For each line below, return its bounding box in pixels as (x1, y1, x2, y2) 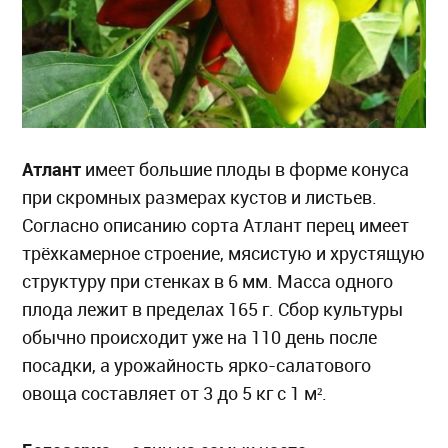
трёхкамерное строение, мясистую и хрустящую (22, 243, 426, 265)
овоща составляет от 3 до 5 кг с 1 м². (22, 383, 328, 405)
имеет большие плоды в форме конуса (81, 159, 410, 181)
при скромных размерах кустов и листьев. (22, 187, 378, 209)
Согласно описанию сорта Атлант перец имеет (22, 215, 410, 237)
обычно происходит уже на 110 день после (22, 327, 378, 349)
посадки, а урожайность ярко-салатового (22, 355, 372, 377)
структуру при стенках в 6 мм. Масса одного (22, 271, 394, 293)
